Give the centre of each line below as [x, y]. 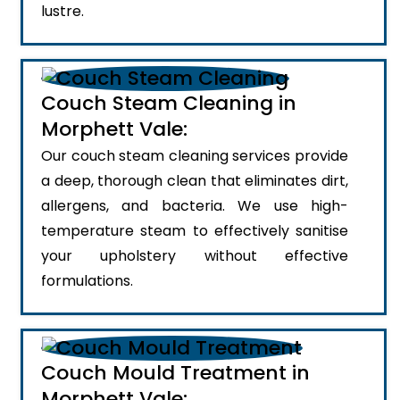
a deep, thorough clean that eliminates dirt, [195, 180]
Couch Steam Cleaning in [169, 103]
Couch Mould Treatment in [175, 373]
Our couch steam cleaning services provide [195, 155]
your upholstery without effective [195, 255]
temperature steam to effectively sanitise [195, 230]
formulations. [87, 280]
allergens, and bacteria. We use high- [195, 205]
